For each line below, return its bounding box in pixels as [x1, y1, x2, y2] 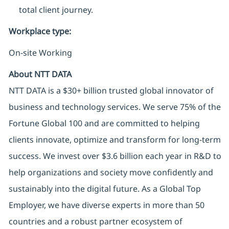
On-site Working [8, 47, 72, 59]
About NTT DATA [8, 68, 72, 80]
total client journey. [18, 4, 93, 16]
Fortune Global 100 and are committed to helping [8, 118, 200, 129]
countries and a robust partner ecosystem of [8, 216, 182, 227]
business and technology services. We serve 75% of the [8, 101, 221, 113]
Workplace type [8, 26, 69, 37]
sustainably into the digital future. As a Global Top [8, 183, 201, 195]
